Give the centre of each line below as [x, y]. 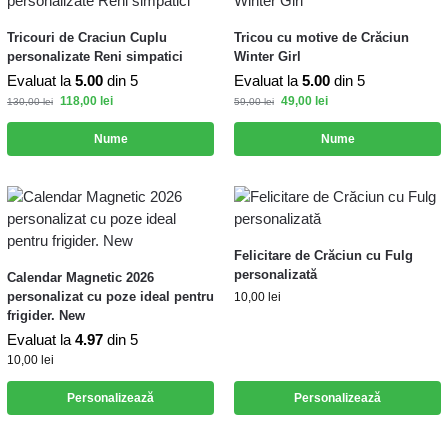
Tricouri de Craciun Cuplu [87, 37]
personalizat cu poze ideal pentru [110, 296]
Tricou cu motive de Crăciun [321, 37]
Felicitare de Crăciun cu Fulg [323, 255]
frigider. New [46, 315]
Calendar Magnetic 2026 [80, 277]
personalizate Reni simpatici [95, 56]
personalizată [275, 274]
